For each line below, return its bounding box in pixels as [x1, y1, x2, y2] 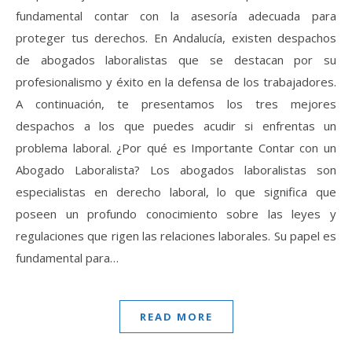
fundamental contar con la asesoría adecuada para [16, 7, 336, 24]
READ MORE [139, 309, 213, 324]
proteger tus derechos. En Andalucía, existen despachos [16, 29, 336, 46]
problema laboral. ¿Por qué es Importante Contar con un [16, 139, 336, 156]
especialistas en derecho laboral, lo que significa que [16, 183, 336, 200]
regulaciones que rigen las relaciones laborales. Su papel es [16, 227, 336, 244]
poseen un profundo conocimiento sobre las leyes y [16, 205, 336, 222]
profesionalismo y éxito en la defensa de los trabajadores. [16, 73, 336, 90]
